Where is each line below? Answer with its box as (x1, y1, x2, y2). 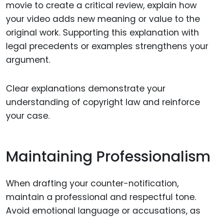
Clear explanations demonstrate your (6, 82, 165, 94)
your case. (6, 109, 50, 122)
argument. (6, 54, 50, 66)
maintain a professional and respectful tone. (6, 191, 196, 203)
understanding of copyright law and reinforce (6, 96, 200, 108)
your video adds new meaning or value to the (6, 13, 200, 25)
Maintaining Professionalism (6, 146, 211, 167)
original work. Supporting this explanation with (6, 26, 199, 38)
